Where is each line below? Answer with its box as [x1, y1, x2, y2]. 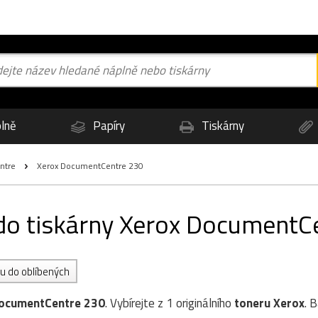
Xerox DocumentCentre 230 [35, 159, 143, 172]
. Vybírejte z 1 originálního [105, 294, 234, 312]
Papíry [90, 116, 125, 135]
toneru [234, 294, 270, 312]
